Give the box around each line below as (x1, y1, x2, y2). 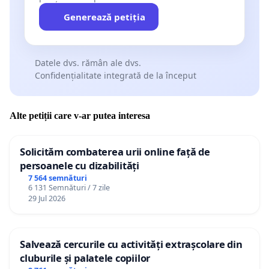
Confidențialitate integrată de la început (34, 69, 196, 81)
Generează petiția (63, 10, 145, 23)
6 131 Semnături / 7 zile (28, 182, 110, 193)
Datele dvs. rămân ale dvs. (34, 56, 141, 68)
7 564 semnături (28, 172, 87, 183)
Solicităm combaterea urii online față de (20, 145, 210, 159)
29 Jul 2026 (28, 193, 65, 204)
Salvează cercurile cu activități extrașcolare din (20, 237, 243, 251)
